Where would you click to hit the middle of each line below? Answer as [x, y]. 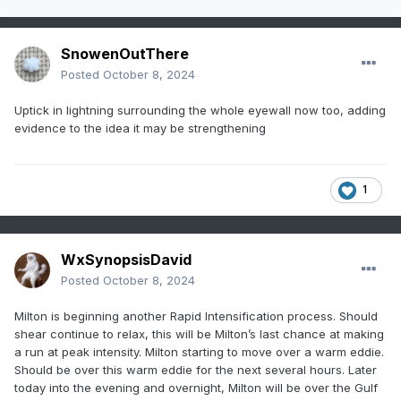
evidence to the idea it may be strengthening [142, 128]
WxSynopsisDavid [126, 260]
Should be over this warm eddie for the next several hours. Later [196, 370]
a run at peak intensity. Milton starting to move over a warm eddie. [199, 352]
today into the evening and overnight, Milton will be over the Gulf [196, 388]
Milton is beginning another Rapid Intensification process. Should [196, 316]
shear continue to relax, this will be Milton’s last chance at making [199, 334]
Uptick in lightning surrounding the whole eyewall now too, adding [200, 111]
